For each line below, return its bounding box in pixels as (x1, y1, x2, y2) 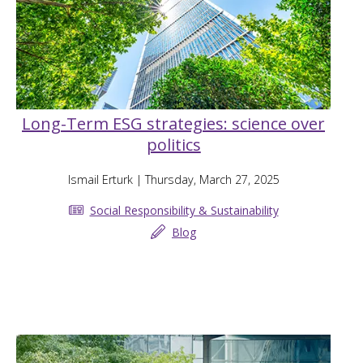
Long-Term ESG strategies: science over (22, 113, 325, 135)
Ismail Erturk (67, 172, 133, 188)
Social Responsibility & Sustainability (89, 202, 279, 218)
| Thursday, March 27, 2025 (132, 172, 280, 188)
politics (146, 134, 201, 156)
